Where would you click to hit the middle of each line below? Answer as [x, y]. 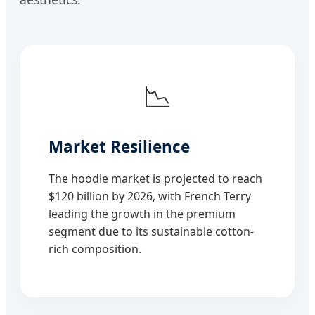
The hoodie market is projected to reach [155, 178]
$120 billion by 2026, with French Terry [150, 196]
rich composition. [95, 249]
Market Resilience [119, 146]
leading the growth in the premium [142, 213]
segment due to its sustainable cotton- [151, 231]
